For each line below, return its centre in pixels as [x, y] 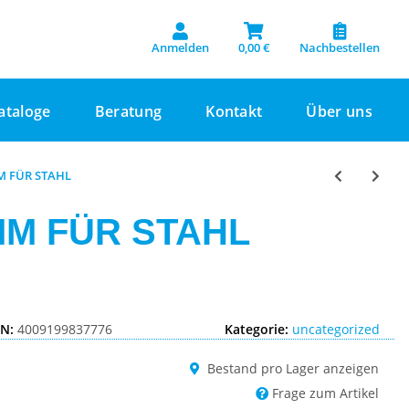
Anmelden [180, 47]
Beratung [128, 111]
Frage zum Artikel [325, 393]
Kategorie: [258, 329]
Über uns [339, 111]
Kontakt [234, 111]
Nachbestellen [339, 47]
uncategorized [336, 329]
